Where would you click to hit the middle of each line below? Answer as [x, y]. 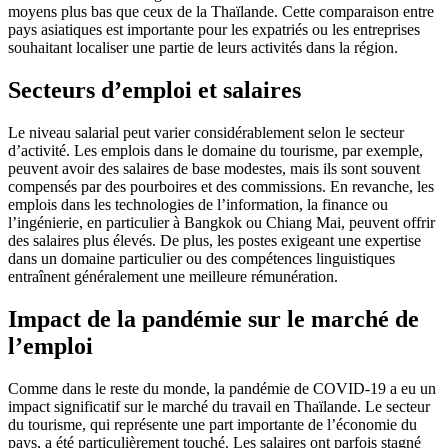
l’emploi [50, 345]
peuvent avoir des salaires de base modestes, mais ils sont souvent [214, 169]
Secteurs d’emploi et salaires [154, 90]
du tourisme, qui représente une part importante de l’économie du [212, 424]
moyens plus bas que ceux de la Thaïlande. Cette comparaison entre [221, 12]
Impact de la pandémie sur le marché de [213, 318]
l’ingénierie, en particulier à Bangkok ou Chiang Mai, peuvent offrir [221, 223]
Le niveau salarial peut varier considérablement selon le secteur [206, 133]
